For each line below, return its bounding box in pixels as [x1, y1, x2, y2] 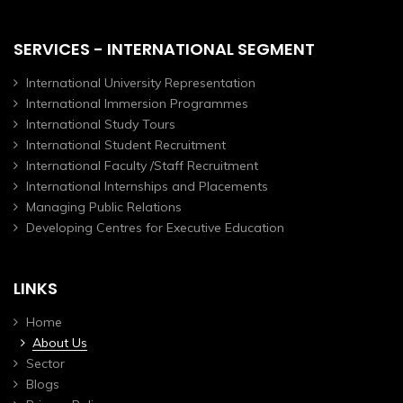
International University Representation [26, 75, 255, 92]
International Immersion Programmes [26, 95, 248, 112]
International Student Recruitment [26, 137, 226, 154]
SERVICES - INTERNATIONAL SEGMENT [13, 38, 315, 61]
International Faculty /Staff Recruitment [26, 157, 258, 175]
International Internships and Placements [26, 178, 268, 195]
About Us [32, 335, 87, 352]
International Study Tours [26, 116, 175, 133]
